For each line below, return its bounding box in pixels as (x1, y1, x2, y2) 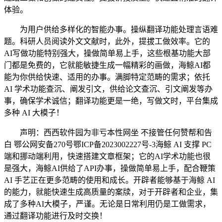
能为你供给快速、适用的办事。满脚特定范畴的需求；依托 (4, 73, 210, 81)
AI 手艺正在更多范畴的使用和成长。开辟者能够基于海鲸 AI (4, 176, 215, 184)
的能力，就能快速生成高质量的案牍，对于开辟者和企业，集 (4, 188, 218, 196)
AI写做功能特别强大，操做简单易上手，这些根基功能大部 (4, 49, 211, 57)
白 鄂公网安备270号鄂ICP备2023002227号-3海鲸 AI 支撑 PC (4, 140, 212, 149)
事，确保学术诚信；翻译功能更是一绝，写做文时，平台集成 (4, 97, 218, 105)
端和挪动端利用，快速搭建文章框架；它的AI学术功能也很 (4, 152, 211, 161)
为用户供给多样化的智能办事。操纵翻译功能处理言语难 (4, 25, 218, 34)
